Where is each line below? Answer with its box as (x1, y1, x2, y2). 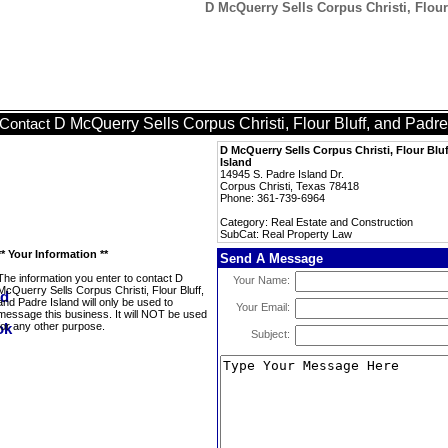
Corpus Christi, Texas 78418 (220, 180, 359, 192)
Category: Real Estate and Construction (220, 216, 413, 228)
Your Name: (233, 274, 290, 286)
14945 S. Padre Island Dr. (220, 168, 344, 180)
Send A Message (220, 251, 323, 266)
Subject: (251, 328, 290, 340)
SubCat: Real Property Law (220, 228, 352, 240)
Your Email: (236, 301, 290, 313)
